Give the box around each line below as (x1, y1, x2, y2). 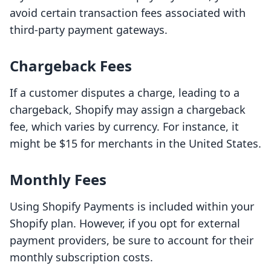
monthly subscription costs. (10, 250, 153, 265)
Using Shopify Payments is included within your (10, 199, 254, 214)
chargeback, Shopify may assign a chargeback (10, 102, 246, 117)
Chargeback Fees (10, 56, 132, 76)
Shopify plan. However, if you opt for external (10, 216, 240, 231)
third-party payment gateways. (10, 22, 168, 38)
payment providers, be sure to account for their (10, 233, 253, 248)
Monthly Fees (10, 169, 106, 190)
